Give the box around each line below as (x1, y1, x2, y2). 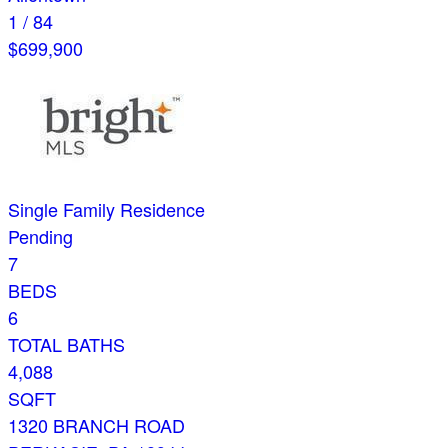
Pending (8, 223, 73, 250)
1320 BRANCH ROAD (8, 412, 185, 439)
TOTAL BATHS (8, 331, 125, 358)
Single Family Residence (8, 196, 205, 223)
